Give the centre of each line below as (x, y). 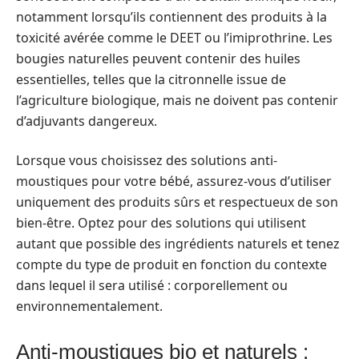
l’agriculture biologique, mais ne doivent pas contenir (177, 100)
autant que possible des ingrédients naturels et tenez (178, 243)
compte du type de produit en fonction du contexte (171, 264)
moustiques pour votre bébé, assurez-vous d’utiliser (174, 181)
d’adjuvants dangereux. (87, 121)
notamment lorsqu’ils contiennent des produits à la (171, 17)
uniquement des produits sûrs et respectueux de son (177, 202)
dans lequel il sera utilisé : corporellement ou (152, 285)
